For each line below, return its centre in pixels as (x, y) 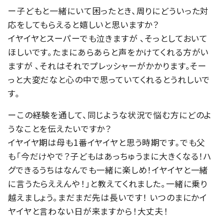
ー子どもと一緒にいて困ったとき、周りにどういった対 (109, 11)
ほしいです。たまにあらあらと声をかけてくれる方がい (109, 52)
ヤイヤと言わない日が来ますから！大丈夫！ (89, 211)
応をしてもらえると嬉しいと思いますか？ (84, 25)
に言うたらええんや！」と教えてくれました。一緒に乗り (108, 184)
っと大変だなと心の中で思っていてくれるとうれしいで (109, 80)
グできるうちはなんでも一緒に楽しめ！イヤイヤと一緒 (108, 170)
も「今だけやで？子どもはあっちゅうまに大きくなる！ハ (110, 156)
